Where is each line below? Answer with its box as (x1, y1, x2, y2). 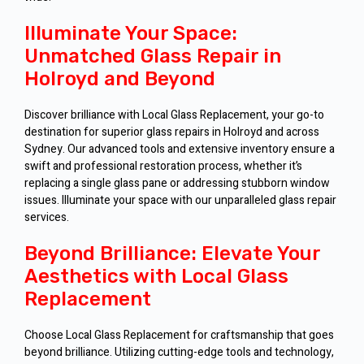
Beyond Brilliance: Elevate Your (24, 242, 320, 266)
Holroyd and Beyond (24, 67, 215, 91)
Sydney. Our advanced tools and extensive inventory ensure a (24, 141, 335, 158)
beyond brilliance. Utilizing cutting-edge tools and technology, (24, 344, 334, 362)
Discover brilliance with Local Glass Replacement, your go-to (24, 106, 324, 124)
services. (24, 209, 69, 227)
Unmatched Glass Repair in (24, 45, 281, 68)
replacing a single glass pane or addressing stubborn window (24, 175, 330, 193)
